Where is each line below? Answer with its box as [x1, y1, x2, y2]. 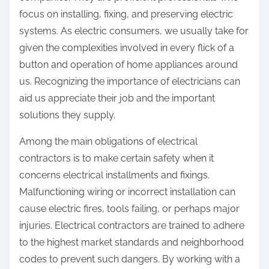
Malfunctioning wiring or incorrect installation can [19, 186, 235, 198]
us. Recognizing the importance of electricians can [19, 75, 240, 87]
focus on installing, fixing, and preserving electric [19, 8, 233, 20]
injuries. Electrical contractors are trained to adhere [19, 219, 244, 231]
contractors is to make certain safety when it [19, 152, 214, 164]
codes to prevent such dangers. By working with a [19, 253, 240, 265]
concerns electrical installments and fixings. [19, 169, 210, 181]
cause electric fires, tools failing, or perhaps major [19, 202, 240, 214]
